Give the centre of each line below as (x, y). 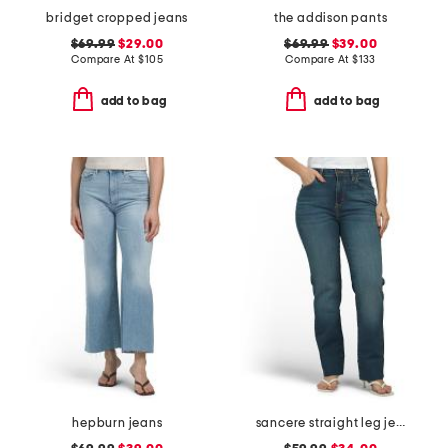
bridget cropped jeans (117, 18)
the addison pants (330, 18)
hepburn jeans (117, 423)
